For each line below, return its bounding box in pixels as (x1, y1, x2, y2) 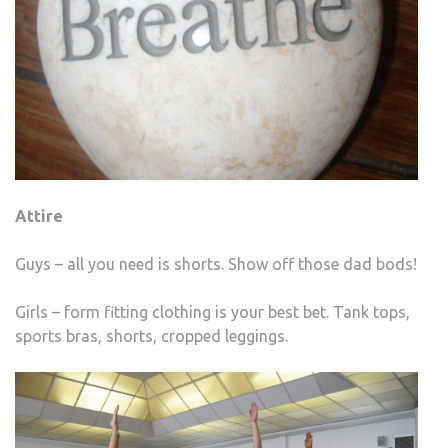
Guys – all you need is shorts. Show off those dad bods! (15, 255, 417, 274)
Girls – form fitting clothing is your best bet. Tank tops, (15, 303, 410, 322)
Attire (15, 207, 63, 226)
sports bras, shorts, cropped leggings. (15, 327, 288, 346)
